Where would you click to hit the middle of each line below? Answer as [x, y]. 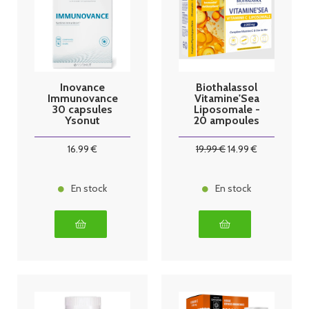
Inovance [82, 87]
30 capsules [82, 109]
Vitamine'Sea [227, 98]
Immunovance [82, 98]
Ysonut [82, 120]
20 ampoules [227, 120]
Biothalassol [227, 87]
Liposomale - [227, 109]
